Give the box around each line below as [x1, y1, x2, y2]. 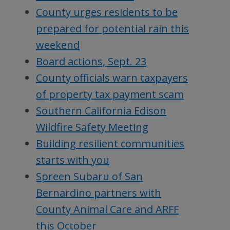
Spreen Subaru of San [36, 169, 143, 184]
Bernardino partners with [36, 186, 161, 200]
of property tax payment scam [36, 87, 184, 102]
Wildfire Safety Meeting [36, 120, 148, 135]
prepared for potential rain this [36, 22, 189, 36]
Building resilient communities [36, 137, 184, 151]
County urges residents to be [36, 5, 178, 20]
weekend [36, 38, 80, 52]
